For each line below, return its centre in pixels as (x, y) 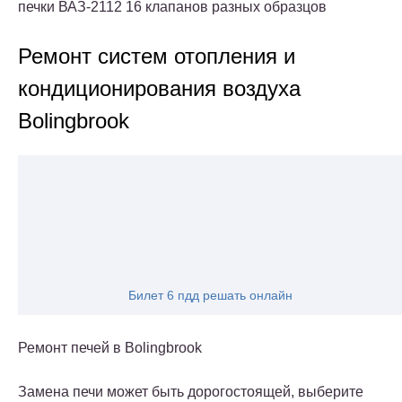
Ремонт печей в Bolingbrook (110, 348)
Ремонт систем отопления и (157, 57)
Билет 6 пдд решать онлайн (210, 296)
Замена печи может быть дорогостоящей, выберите (191, 392)
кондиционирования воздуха (159, 89)
